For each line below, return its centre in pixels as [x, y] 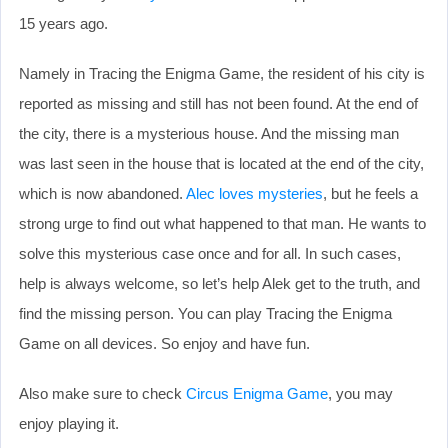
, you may [360, 393]
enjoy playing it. [69, 423]
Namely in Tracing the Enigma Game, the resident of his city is [222, 73]
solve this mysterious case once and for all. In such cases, [210, 253]
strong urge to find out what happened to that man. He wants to [222, 223]
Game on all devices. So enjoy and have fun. [164, 343]
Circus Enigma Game [257, 393]
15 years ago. [63, 23]
